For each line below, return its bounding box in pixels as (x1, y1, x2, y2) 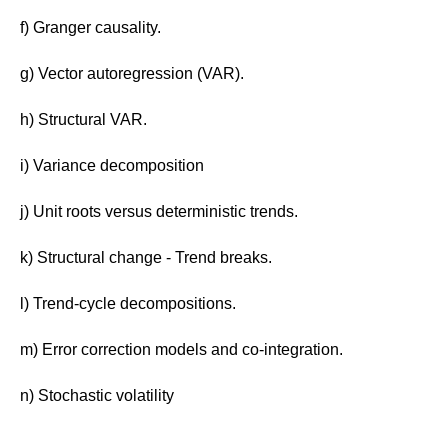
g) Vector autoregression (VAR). (20, 64, 244, 82)
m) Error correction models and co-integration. (20, 340, 343, 358)
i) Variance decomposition (20, 156, 204, 174)
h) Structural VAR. (20, 110, 147, 128)
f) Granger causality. (20, 18, 161, 36)
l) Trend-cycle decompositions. (20, 294, 236, 312)
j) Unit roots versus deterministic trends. (20, 202, 298, 220)
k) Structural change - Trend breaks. (20, 248, 272, 266)
